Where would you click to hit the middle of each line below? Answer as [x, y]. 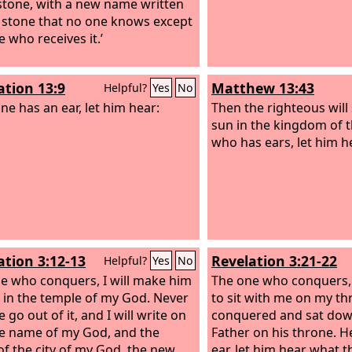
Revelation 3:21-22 [274, 261]
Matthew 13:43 [263, 88]
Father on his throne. [275, 332]
